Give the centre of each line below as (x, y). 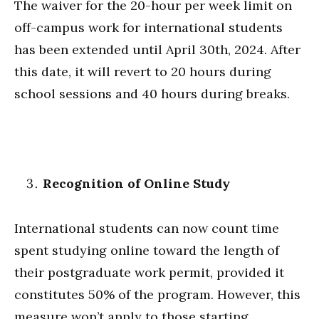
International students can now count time (147, 228)
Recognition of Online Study (136, 183)
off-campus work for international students (148, 27)
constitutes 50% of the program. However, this (157, 294)
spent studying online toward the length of (147, 250)
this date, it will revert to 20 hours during (143, 72)
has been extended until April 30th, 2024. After (157, 49)
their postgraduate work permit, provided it (149, 272)
